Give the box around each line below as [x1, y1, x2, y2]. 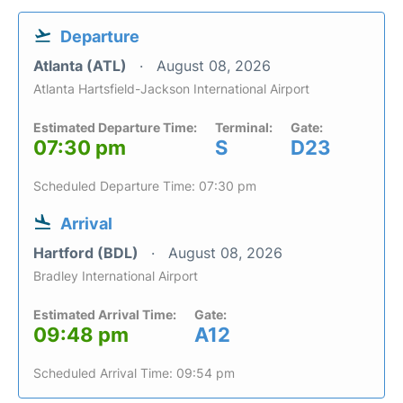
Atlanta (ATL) [33, 57, 130, 75]
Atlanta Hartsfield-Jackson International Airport [33, 81, 309, 96]
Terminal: [215, 120, 273, 135]
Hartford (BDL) [33, 244, 142, 262]
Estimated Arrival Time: [33, 307, 176, 322]
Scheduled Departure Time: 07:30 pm [33, 178, 256, 193]
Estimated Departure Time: [33, 120, 197, 135]
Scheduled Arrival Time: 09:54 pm [33, 365, 235, 381]
